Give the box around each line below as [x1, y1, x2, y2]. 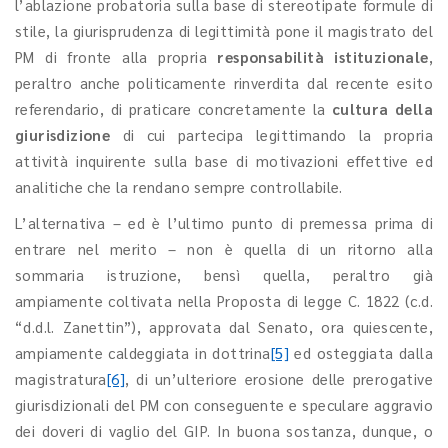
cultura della [331, 99, 433, 118]
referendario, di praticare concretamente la [15, 99, 332, 118]
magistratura [15, 369, 107, 388]
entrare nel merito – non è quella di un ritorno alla [15, 239, 433, 258]
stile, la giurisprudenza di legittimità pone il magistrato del [15, 21, 433, 40]
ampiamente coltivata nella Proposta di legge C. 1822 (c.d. [15, 291, 433, 310]
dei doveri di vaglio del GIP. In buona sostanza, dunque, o [15, 421, 433, 440]
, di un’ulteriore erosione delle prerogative [125, 369, 433, 388]
